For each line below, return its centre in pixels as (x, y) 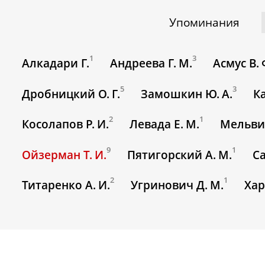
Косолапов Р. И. (66, 125)
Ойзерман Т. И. (64, 155)
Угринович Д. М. (177, 185)
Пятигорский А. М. (180, 155)
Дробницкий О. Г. (71, 94)
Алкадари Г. (56, 64)
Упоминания (205, 22)
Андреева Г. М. (151, 64)
